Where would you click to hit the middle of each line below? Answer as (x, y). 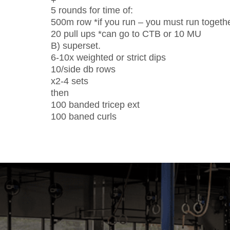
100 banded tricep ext (95, 105)
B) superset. (76, 46)
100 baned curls (84, 117)
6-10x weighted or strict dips (108, 57)
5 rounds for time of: (92, 10)
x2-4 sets (70, 81)
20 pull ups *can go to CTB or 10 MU (126, 34)
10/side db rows (83, 69)
